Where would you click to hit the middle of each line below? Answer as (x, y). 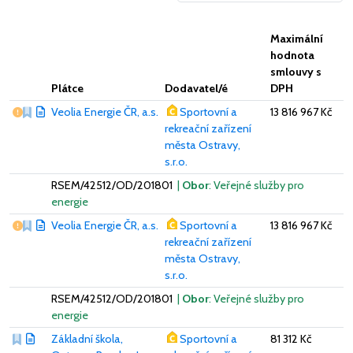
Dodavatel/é (196, 88)
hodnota (292, 55)
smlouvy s (296, 71)
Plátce (67, 88)
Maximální (297, 38)
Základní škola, (87, 338)
